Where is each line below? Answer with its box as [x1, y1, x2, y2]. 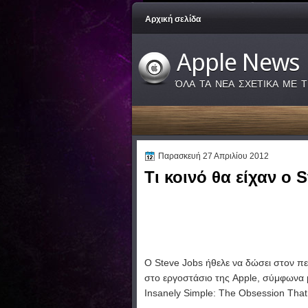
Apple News [177, 48, 300, 77]
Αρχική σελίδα [145, 14, 201, 24]
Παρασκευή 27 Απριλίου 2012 [158, 151, 269, 161]
